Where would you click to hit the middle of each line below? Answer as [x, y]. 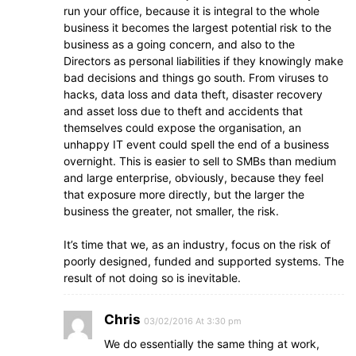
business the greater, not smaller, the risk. [171, 211]
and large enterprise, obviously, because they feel [193, 178]
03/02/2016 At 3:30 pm [193, 321]
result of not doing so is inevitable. [152, 278]
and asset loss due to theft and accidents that [183, 111]
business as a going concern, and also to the [179, 44]
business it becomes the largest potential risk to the [197, 27]
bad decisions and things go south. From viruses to [196, 77]
